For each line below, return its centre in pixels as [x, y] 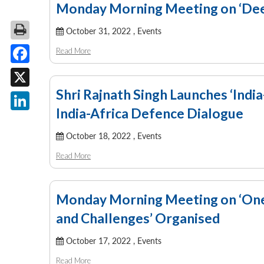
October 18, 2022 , [100, 136]
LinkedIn [39, 119]
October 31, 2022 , [100, 31]
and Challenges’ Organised [138, 218]
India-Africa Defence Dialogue [150, 113]
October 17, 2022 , [100, 241]
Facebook [42, 72]
